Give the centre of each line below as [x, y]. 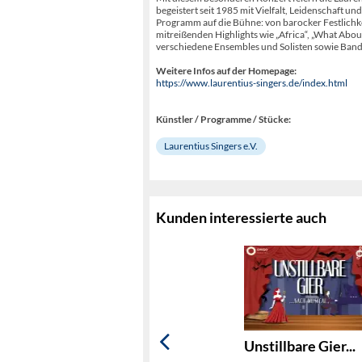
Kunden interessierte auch [241, 218]
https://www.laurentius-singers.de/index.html [252, 82]
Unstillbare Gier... [299, 345]
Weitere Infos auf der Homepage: [226, 70]
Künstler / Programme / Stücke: [223, 119]
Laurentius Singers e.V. [211, 145]
